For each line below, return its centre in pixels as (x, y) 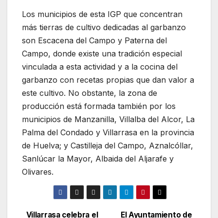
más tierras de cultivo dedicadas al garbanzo (104, 27)
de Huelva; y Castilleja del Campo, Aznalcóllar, (108, 146)
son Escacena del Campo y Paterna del (94, 41)
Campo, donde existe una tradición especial (102, 54)
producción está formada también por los (99, 106)
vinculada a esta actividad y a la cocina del (100, 67)
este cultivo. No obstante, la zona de (90, 93)
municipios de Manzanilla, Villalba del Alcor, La (108, 119)
